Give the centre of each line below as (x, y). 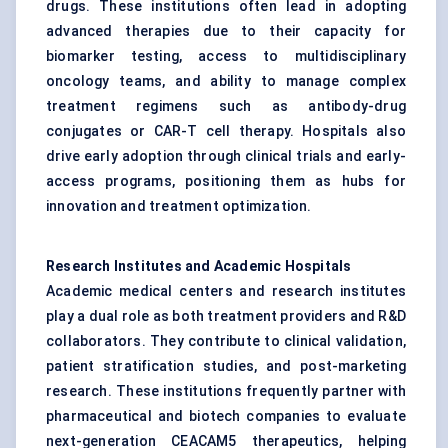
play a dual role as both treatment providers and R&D (226, 316)
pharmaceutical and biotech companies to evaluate (226, 416)
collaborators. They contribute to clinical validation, (226, 341)
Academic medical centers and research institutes (226, 291)
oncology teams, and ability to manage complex (226, 81)
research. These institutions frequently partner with (226, 391)
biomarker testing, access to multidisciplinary (226, 56)
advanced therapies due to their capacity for (226, 31)
